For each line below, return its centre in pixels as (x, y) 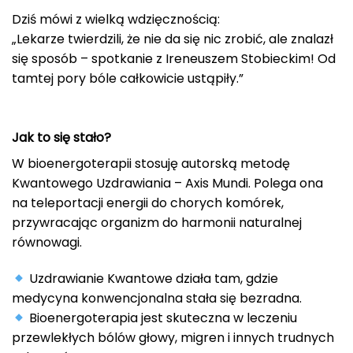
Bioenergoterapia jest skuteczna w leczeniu (162, 318)
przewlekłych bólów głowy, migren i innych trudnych (173, 338)
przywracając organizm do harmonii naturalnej (157, 223)
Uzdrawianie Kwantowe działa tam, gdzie (152, 279)
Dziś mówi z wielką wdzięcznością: (116, 19)
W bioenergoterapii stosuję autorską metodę (151, 164)
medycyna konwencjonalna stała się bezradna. (157, 299)
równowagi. (47, 243)
